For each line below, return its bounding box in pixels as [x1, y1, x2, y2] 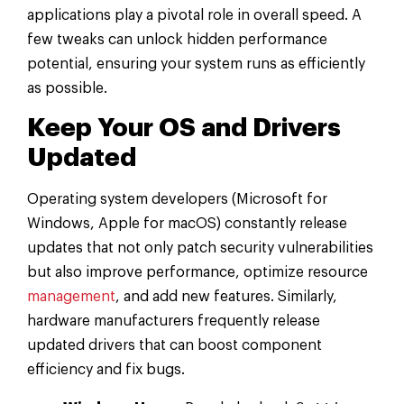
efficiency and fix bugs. [27, 363, 185, 378]
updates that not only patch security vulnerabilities [27, 241, 373, 256]
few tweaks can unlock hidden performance [27, 32, 327, 47]
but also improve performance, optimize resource [27, 265, 368, 280]
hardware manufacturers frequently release [27, 314, 320, 329]
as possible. [27, 80, 107, 96]
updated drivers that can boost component [27, 338, 322, 353]
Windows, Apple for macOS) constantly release [27, 216, 347, 232]
